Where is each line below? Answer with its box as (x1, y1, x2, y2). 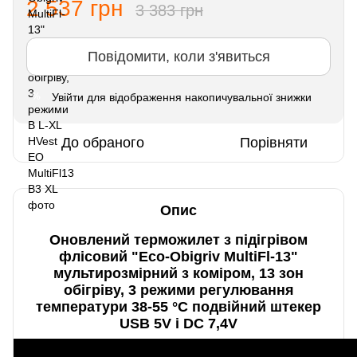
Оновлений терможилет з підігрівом (49, 231, 308, 248)
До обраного (61, 134, 144, 151)
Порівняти (240, 134, 308, 151)
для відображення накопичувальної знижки (84, 90, 312, 104)
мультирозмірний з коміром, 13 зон (53, 265, 304, 281)
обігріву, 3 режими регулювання (63, 281, 294, 298)
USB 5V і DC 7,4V (120, 315, 237, 331)
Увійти (52, 90, 84, 104)
